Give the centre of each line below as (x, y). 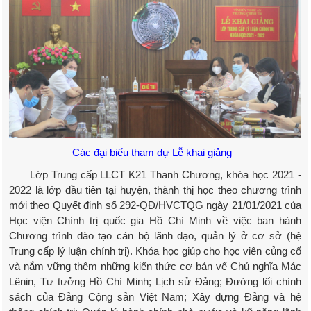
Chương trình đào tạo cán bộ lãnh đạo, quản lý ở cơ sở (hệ (155, 236)
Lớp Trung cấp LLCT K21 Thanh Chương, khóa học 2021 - (155, 175)
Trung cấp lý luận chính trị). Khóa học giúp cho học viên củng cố (155, 251)
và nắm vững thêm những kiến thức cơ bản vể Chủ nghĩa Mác (155, 267)
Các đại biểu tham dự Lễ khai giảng (153, 153)
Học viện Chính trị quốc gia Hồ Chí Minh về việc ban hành (155, 221)
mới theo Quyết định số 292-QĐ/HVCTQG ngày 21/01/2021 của (155, 205)
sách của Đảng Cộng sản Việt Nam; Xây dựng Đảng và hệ (155, 297)
